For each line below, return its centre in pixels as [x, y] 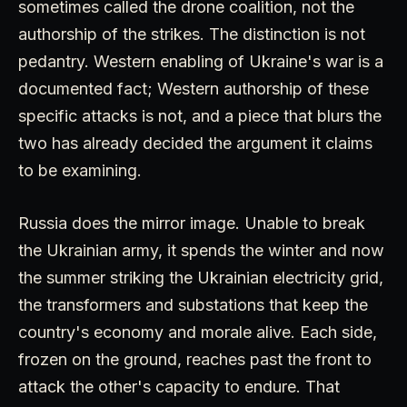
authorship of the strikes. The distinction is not [192, 34]
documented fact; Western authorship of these [194, 88]
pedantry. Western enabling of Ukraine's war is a [201, 61]
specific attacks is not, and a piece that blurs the [200, 115]
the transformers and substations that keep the [193, 304]
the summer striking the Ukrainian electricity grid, [201, 277]
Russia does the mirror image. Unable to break [192, 223]
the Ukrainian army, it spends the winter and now [201, 250]
